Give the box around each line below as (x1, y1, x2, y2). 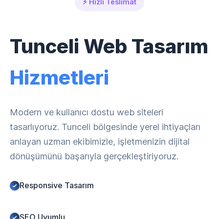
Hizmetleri (10, 66, 109, 89)
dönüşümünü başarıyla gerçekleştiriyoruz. (10, 151, 178, 161)
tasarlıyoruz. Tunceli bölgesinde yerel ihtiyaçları (10, 122, 200, 132)
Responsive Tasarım (20, 180, 94, 190)
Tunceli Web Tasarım (10, 34, 208, 58)
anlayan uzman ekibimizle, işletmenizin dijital (10, 136, 190, 147)
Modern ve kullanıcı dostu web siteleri (10, 107, 163, 117)
